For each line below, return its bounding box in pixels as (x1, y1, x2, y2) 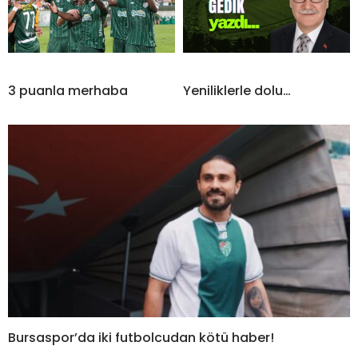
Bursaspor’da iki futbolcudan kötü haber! (8, 328, 274, 347)
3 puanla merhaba (8, 82, 128, 101)
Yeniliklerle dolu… (183, 82, 291, 101)
